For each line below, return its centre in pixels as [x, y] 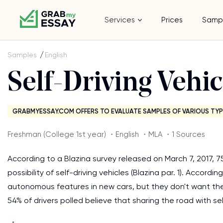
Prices [172, 20]
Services [120, 20]
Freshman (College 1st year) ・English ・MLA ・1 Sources [106, 134]
